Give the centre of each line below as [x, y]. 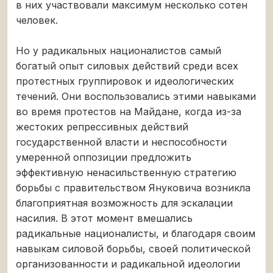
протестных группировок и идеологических [125, 81]
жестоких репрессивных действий [102, 126]
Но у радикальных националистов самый [119, 50]
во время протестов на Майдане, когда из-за [129, 111]
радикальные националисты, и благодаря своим [136, 233]
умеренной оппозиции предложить [104, 157]
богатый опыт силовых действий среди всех [127, 66]
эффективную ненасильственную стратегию [126, 172]
